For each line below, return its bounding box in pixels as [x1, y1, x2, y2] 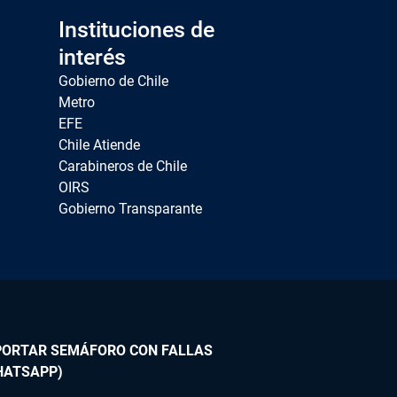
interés [58, 44, 126, 71]
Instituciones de [58, 17, 214, 43]
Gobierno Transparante [58, 200, 202, 218]
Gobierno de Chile [58, 73, 168, 90]
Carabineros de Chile [58, 158, 187, 175]
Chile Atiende [58, 136, 140, 154]
